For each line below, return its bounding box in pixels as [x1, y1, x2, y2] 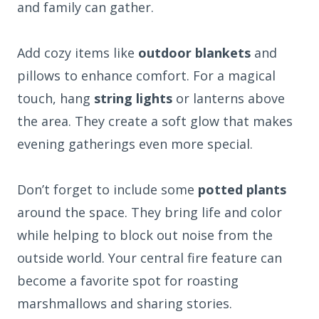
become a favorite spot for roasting [17, 272, 239, 290]
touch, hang [17, 90, 94, 108]
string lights [94, 90, 172, 108]
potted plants [198, 181, 286, 199]
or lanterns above [172, 90, 285, 108]
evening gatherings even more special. [17, 135, 253, 153]
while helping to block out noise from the [17, 226, 273, 244]
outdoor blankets [138, 44, 251, 62]
